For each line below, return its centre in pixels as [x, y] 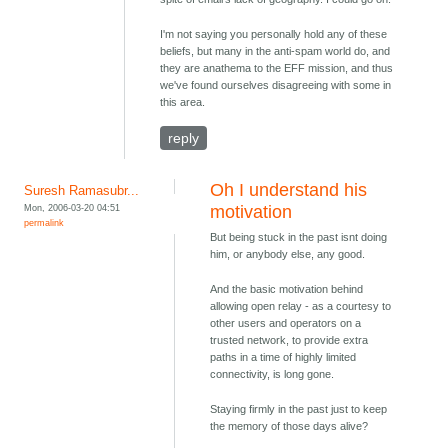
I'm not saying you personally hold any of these [274, 34]
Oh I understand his [289, 190]
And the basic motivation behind [287, 289]
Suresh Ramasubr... [82, 191]
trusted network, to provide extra [289, 340]
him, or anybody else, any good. [288, 254]
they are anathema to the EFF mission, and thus [277, 68]
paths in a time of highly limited [283, 357]
